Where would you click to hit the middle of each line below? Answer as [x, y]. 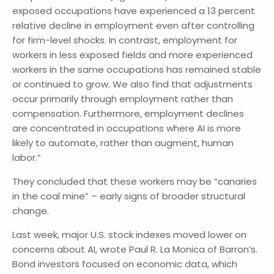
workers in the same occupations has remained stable [137, 70]
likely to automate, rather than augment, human [123, 143]
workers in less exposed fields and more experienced [133, 55]
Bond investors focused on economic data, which [125, 264]
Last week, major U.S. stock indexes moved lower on [130, 235]
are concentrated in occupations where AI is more [127, 128]
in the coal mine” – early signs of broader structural [129, 196]
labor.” [27, 158]
